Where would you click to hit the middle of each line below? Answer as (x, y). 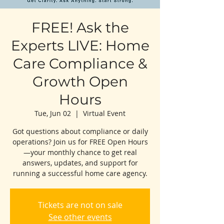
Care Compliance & (80, 63)
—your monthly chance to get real (80, 152)
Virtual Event (104, 113)
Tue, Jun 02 (53, 113)
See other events (80, 217)
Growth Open (80, 81)
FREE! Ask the (80, 27)
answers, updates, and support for (80, 162)
